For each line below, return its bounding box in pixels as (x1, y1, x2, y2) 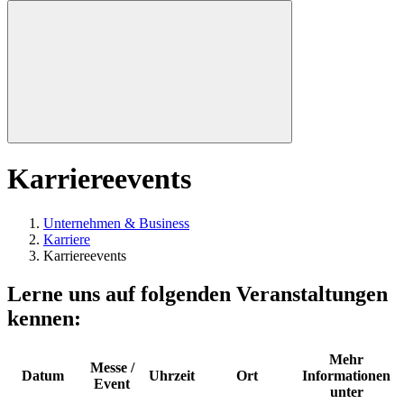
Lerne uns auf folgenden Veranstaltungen (7, 281, 388, 306)
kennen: (7, 306, 81, 330)
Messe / (89, 359, 134, 375)
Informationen (302, 367, 390, 383)
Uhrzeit (149, 367, 195, 383)
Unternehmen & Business (43, 215, 189, 231)
